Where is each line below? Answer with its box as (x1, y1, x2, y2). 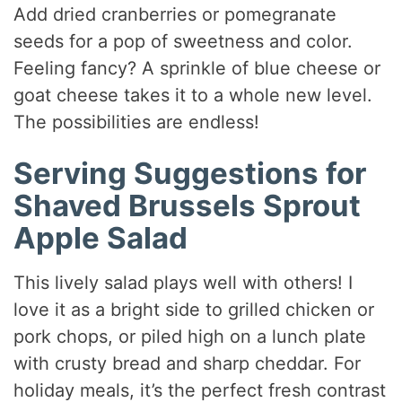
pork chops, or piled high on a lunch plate (13, 325, 367, 347)
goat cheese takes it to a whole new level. (13, 84, 373, 107)
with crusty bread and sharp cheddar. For (13, 352, 362, 374)
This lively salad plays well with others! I (13, 271, 354, 293)
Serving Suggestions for (13, 155, 367, 192)
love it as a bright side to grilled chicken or (13, 298, 375, 320)
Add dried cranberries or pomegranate (13, 4, 337, 26)
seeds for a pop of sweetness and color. (13, 31, 354, 53)
